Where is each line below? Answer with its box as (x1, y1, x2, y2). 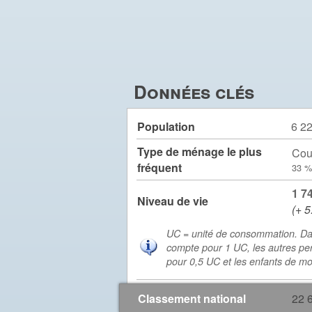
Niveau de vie (137, 193, 208, 209)
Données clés (134, 79, 254, 104)
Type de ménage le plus (137, 143, 262, 159)
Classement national (138, 290, 246, 306)
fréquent (137, 159, 182, 175)
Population (137, 118, 195, 134)
